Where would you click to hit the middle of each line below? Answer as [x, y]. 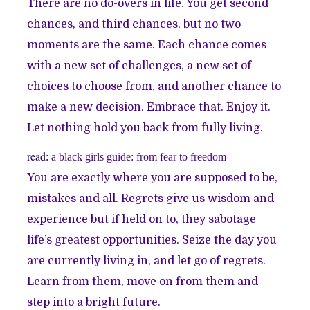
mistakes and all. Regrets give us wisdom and [151, 198]
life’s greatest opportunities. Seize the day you [152, 240]
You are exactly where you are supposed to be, [153, 177]
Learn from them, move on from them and [143, 281]
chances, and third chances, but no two [134, 24]
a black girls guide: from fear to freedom [139, 156]
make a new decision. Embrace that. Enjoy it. [149, 107]
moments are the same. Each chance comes [147, 45]
